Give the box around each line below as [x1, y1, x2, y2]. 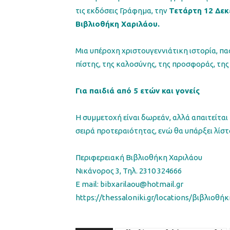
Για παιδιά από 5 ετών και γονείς [75, 86, 200, 95]
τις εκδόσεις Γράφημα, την [75, 6, 169, 15]
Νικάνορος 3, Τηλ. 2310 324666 [75, 166, 182, 175]
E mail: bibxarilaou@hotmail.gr [75, 179, 183, 188]
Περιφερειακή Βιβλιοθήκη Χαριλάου [75, 152, 202, 162]
